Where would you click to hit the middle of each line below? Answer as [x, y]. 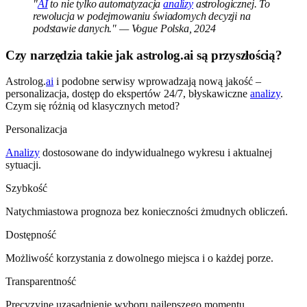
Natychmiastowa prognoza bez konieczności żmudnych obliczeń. [147, 212]
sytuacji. [23, 165]
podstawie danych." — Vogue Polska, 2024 [124, 28]
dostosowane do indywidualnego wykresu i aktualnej [156, 153]
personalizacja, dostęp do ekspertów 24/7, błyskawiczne [128, 94]
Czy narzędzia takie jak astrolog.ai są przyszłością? [144, 55]
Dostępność [31, 235]
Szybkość [26, 188]
